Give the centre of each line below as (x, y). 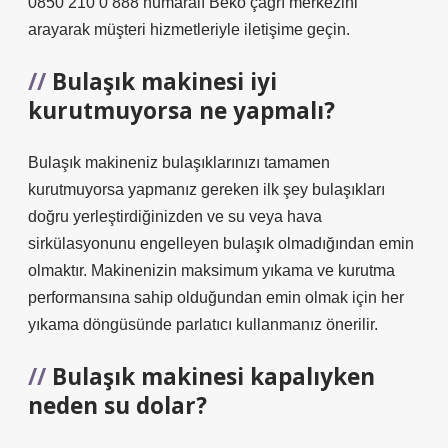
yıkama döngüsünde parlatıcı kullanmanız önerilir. (203, 324)
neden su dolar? (117, 405)
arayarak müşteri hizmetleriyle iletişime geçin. (189, 29)
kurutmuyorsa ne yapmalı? (181, 110)
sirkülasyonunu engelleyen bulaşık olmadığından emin (221, 243)
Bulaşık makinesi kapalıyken (213, 376)
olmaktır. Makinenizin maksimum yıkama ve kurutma (211, 270)
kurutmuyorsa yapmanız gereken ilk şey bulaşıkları (206, 189)
